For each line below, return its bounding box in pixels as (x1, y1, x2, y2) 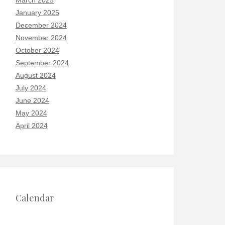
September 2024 (16, 59, 69, 67)
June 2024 (16, 96, 49, 104)
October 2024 (16, 46, 59, 54)
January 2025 (16, 9, 59, 17)
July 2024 (16, 84, 46, 92)
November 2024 (16, 34, 67, 42)
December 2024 (16, 21, 67, 29)
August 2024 (16, 71, 56, 79)
